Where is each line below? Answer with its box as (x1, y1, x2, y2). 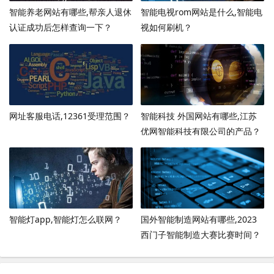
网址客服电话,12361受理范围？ (9, 109, 130, 122)
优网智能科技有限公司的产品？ (140, 125, 261, 137)
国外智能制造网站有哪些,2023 (140, 213, 257, 226)
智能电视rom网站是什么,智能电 (140, 6, 262, 18)
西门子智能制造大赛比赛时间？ (140, 229, 261, 241)
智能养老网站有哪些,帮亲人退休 (9, 6, 131, 18)
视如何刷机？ (140, 21, 192, 33)
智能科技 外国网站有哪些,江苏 (140, 109, 257, 122)
